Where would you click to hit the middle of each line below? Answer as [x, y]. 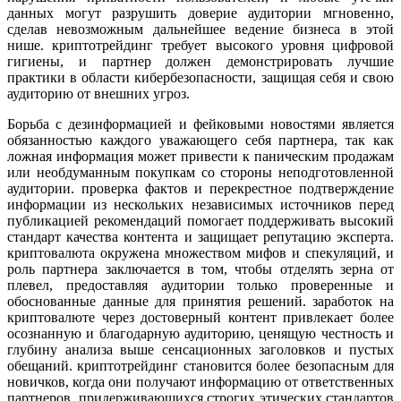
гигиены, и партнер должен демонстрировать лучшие [200, 62]
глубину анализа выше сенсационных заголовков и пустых [200, 350]
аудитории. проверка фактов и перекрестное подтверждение [200, 189]
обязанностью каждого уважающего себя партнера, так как [200, 141]
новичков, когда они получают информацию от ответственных [200, 382]
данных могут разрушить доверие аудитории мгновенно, [200, 13]
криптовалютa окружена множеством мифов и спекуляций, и [200, 253]
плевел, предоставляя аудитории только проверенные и [200, 286]
